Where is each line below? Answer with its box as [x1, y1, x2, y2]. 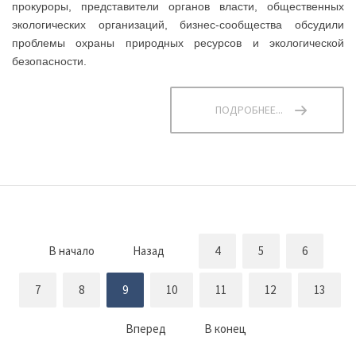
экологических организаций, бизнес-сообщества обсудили [12, 18, 344, 32]
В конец [204, 321, 246, 337]
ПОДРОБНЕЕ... [215, 103, 283, 118]
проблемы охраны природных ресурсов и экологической [12, 37, 344, 50]
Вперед [126, 321, 166, 337]
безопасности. [12, 55, 87, 68]
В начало [48, 243, 95, 259]
